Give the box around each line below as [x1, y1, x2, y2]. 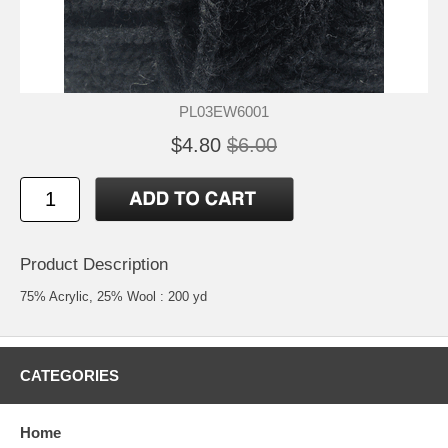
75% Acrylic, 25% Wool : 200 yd [20, 288, 207, 304]
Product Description [20, 254, 168, 274]
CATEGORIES [20, 366, 119, 384]
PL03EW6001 [179, 102, 269, 120]
